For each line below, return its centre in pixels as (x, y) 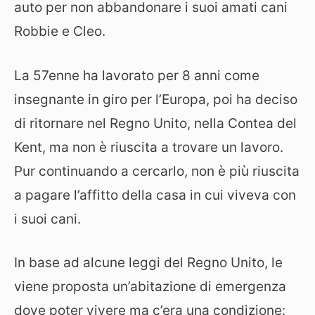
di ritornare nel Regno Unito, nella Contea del (155, 123)
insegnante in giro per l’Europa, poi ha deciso (156, 99)
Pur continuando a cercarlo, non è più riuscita (157, 171)
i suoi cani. (47, 219)
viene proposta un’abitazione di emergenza (150, 287)
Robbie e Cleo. (60, 32)
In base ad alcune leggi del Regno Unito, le (148, 263)
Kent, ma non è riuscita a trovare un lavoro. (149, 147)
